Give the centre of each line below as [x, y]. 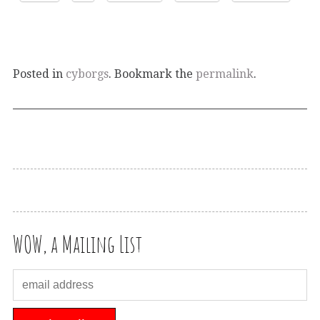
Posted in [39, 74]
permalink [225, 74]
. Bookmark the [152, 74]
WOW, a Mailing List [77, 244]
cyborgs [87, 74]
